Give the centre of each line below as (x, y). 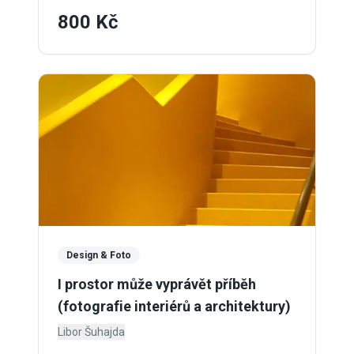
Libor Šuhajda (91, 332)
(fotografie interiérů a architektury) (174, 306)
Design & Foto (99, 255)
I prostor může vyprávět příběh (157, 284)
